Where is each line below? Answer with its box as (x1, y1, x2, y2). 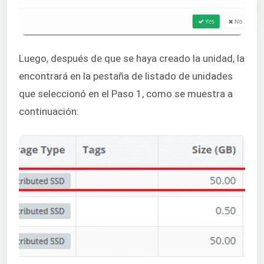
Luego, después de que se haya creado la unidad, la (19, 52, 245, 65)
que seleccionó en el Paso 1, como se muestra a (19, 88, 233, 100)
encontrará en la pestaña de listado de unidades (19, 70, 233, 82)
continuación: (19, 105, 79, 118)
